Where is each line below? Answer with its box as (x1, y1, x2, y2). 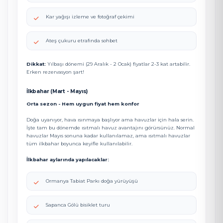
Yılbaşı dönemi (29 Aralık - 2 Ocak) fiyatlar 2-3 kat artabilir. (46, 61, 190, 67)
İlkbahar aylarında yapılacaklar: (26, 157, 109, 162)
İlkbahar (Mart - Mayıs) (26, 88, 88, 95)
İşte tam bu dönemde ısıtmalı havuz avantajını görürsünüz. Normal (26, 125, 195, 130)
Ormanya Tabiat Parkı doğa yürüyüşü (46, 178, 138, 184)
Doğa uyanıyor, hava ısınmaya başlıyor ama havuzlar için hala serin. (26, 117, 194, 122)
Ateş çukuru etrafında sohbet (46, 38, 117, 43)
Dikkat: (26, 61, 46, 67)
